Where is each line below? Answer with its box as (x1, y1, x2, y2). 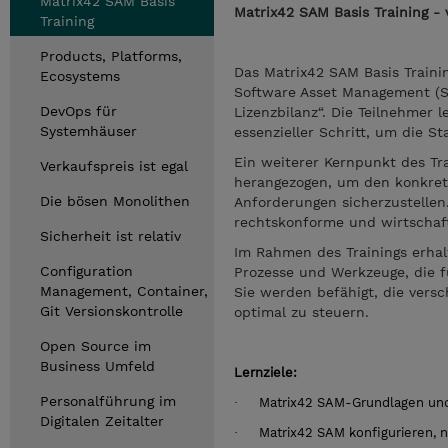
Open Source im (40, 338, 151, 354)
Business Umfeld (40, 358, 155, 374)
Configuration (40, 263, 133, 279)
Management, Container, (40, 283, 208, 299)
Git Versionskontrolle (40, 303, 183, 319)
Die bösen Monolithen (40, 193, 190, 209)
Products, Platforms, (40, 48, 182, 64)
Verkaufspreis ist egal (40, 158, 188, 174)
